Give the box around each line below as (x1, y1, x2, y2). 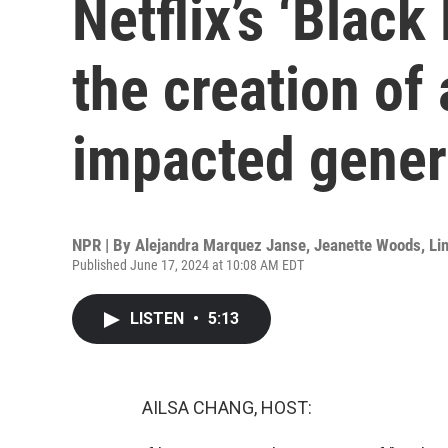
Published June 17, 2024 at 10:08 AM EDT (72, 257, 304, 273)
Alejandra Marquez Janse (135, 235, 306, 255)
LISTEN (130, 309, 188, 328)
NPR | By (72, 235, 135, 255)
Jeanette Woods (314, 235, 421, 255)
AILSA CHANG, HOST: (142, 397, 312, 418)
